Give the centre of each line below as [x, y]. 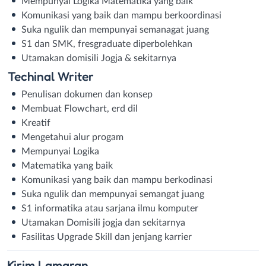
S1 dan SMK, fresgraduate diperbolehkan [107, 44]
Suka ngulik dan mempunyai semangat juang [113, 194]
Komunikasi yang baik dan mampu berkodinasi [117, 180]
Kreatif [36, 123]
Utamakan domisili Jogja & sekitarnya [99, 58]
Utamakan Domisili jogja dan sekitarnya [103, 222]
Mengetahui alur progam [72, 137]
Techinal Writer [50, 76]
